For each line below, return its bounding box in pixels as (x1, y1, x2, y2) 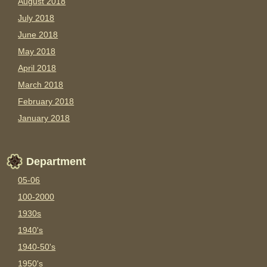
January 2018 (18, 113, 70, 123)
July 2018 (18, 13, 55, 23)
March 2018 (18, 80, 64, 90)
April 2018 (18, 63, 57, 73)
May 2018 (18, 46, 56, 57)
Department (26, 156, 86, 168)
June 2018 (18, 30, 58, 40)
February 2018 (18, 97, 74, 107)
